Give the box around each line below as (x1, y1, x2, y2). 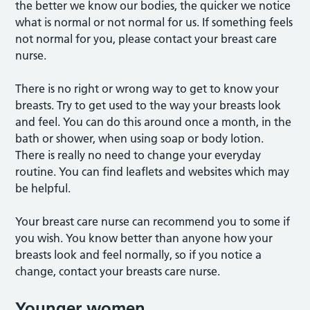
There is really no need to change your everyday (15, 148, 262, 162)
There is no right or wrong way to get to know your (15, 82, 280, 95)
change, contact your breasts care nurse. (15, 264, 221, 278)
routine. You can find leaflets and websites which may (15, 165, 290, 179)
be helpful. (15, 181, 71, 195)
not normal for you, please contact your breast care (15, 32, 277, 46)
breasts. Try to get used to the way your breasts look (15, 98, 282, 112)
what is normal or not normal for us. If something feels (15, 15, 293, 29)
